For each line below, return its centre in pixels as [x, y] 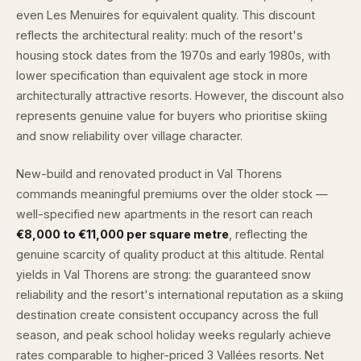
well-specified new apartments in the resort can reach [164, 214]
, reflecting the [268, 234]
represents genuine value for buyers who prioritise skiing [172, 116]
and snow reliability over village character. [129, 136]
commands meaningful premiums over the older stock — [172, 193]
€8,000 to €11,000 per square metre [122, 234]
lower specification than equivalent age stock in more [162, 76]
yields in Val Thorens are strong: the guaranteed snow [164, 274]
